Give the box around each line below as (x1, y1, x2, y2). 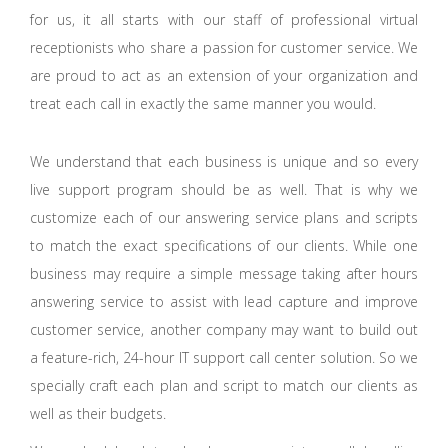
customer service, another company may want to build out (30, 319, 418, 339)
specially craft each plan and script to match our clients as (30, 375, 418, 395)
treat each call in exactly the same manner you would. (30, 93, 376, 113)
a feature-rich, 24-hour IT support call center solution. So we (30, 347, 418, 367)
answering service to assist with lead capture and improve (30, 291, 418, 311)
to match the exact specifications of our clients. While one (30, 235, 418, 255)
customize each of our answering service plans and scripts (30, 207, 418, 227)
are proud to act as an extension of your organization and (30, 65, 418, 85)
